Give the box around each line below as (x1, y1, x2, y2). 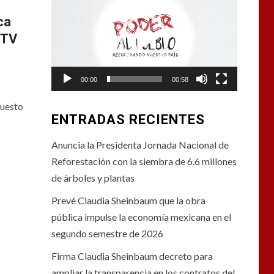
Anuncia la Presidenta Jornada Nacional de (51, 139, 229, 151)
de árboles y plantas (51, 172, 135, 184)
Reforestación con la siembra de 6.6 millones (51, 155, 237, 168)
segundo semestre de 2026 (51, 228, 163, 240)
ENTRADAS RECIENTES (51, 112, 205, 128)
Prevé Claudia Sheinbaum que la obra (51, 194, 206, 207)
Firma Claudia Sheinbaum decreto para (51, 250, 213, 262)
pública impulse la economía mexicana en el (51, 211, 231, 223)
